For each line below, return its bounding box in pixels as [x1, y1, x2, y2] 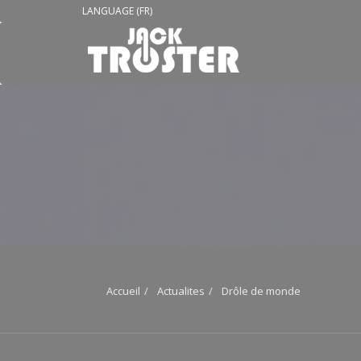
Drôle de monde [222, 284, 301, 298]
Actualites [157, 284, 205, 298]
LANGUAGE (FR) [82, 4, 152, 18]
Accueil [106, 284, 140, 298]
